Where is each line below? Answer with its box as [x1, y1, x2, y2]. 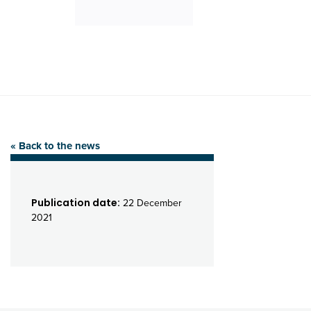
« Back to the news [10, 139, 100, 152]
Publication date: [31, 195, 120, 210]
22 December [120, 196, 182, 209]
